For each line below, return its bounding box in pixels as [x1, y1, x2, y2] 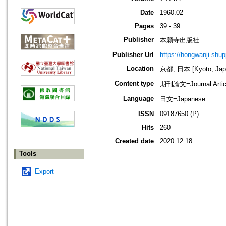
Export [35, 167, 54, 176]
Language [123, 95, 154, 103]
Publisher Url [112, 51, 154, 59]
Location [127, 65, 154, 73]
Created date [115, 137, 154, 145]
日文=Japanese [160, 95, 205, 103]
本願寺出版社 [160, 36, 199, 44]
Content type [115, 80, 154, 88]
